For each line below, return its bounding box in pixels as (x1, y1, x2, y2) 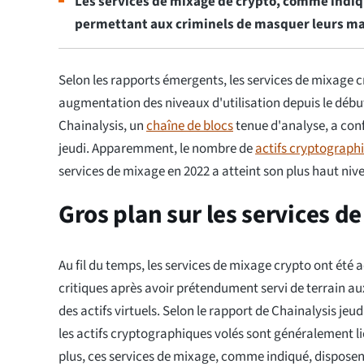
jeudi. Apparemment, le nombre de (58, 139, 255, 159)
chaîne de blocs (146, 116, 233, 136)
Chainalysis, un (58, 116, 146, 136)
